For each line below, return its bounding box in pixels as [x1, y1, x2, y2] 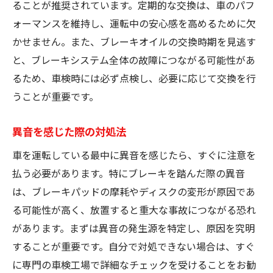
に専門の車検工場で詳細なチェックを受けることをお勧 [12, 257, 256, 272]
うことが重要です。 [12, 88, 99, 104]
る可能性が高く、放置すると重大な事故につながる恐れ [12, 202, 256, 217]
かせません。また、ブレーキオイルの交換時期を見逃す [12, 34, 256, 49]
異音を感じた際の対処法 [12, 123, 126, 139]
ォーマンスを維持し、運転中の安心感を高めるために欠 [12, 15, 256, 30]
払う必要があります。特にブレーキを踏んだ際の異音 [12, 165, 245, 180]
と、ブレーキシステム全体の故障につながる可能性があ [12, 52, 255, 67]
